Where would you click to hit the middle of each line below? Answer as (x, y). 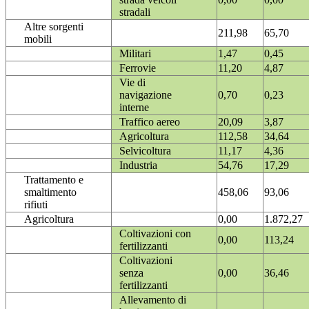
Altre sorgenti (54, 27)
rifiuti (36, 205)
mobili (38, 39)
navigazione (146, 95)
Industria (138, 166)
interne (134, 108)
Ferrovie (138, 68)
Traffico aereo (150, 122)
